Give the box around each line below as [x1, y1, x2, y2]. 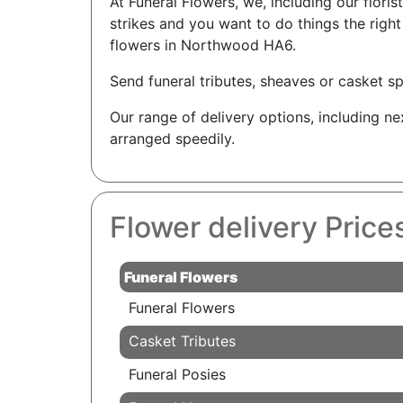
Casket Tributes [128, 332, 236, 351]
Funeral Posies [128, 365, 226, 384]
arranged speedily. [109, 130, 235, 148]
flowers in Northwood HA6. [109, 36, 296, 55]
